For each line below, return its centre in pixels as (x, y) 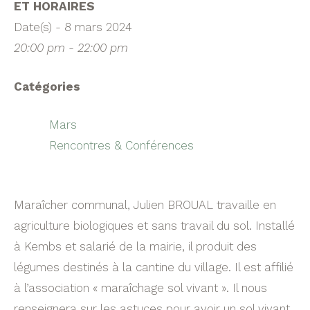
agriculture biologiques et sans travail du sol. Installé (154, 225)
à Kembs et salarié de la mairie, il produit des (135, 246)
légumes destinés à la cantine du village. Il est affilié (154, 267)
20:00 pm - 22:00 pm (71, 48)
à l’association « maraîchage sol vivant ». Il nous (140, 288)
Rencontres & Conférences (121, 145)
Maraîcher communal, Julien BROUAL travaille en (145, 204)
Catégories (47, 86)
